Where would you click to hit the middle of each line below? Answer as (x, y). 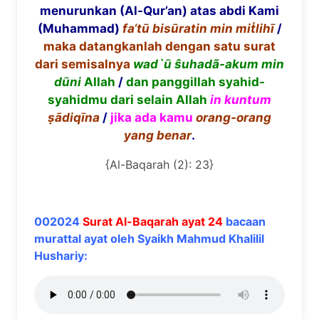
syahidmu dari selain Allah (127, 100)
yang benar (158, 135)
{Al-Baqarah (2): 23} (159, 164)
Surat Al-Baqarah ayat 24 (153, 221)
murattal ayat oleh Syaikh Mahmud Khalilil (149, 239)
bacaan (244, 221)
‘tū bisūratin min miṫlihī (204, 28)
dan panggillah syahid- (195, 82)
